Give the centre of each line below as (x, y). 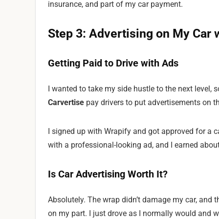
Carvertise (66, 102)
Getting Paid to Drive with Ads (113, 63)
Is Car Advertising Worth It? (108, 174)
